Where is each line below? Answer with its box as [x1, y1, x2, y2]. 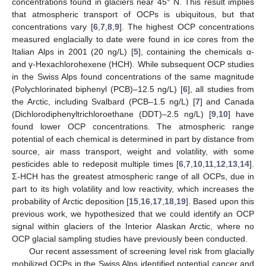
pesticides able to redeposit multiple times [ [12, 159, 179, 169]
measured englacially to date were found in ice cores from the [12, 34, 254, 44]
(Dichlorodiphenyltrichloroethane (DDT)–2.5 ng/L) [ [12, 109, 211, 119]
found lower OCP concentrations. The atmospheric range [12, 121, 254, 131]
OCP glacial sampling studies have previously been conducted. [12, 233, 248, 243]
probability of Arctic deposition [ [12, 196, 129, 206]
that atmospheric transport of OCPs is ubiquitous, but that [12, 9, 254, 19]
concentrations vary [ [12, 21, 93, 31]
